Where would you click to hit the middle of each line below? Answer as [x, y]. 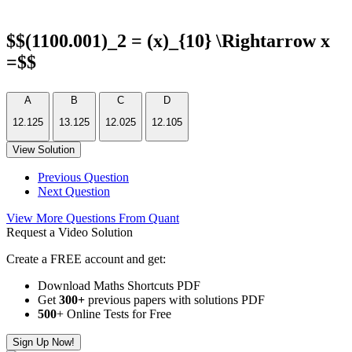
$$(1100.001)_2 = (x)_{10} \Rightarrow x [168, 41]
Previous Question [83, 177]
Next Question [74, 191]
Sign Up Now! [44, 342]
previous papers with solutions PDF [175, 299]
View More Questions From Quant [93, 218]
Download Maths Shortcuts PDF [119, 285]
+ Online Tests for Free [114, 313]
